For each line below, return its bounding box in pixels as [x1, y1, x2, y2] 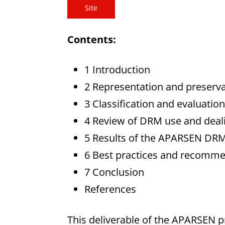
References [84, 182, 136, 196]
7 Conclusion [84, 165, 144, 179]
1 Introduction [84, 63, 150, 77]
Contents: [67, 33, 117, 47]
